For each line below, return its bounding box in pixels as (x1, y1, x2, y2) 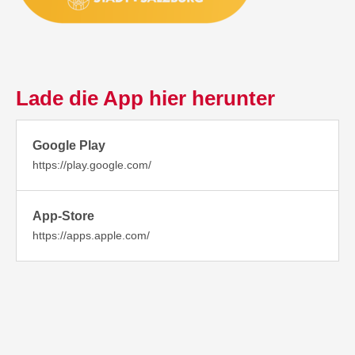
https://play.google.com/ (32, 158, 152, 172)
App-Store (32, 209, 95, 223)
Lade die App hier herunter (16, 86, 276, 111)
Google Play (32, 139, 106, 153)
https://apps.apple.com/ (32, 229, 151, 242)
